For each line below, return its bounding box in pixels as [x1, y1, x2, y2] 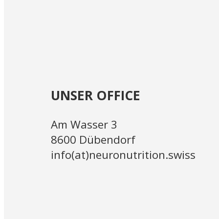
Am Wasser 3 [50, 117, 117, 132]
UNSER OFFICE [50, 86, 140, 104]
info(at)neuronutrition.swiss [50, 147, 196, 163]
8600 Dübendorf [50, 132, 135, 148]
